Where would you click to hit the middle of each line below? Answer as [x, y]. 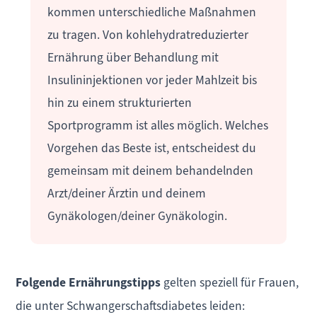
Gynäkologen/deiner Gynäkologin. [137, 215]
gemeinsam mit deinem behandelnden [150, 170]
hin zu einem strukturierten [119, 102]
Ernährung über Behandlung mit [133, 57]
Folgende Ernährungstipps [88, 282]
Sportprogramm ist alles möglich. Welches [157, 125]
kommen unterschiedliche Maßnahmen [151, 12]
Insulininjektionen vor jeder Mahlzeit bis [152, 80]
